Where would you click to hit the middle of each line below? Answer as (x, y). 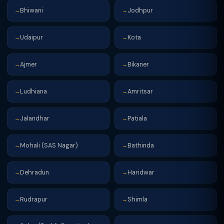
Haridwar (141, 172)
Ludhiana (33, 91)
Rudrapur (34, 199)
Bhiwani (31, 10)
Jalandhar (35, 118)
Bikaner (138, 64)
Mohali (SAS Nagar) (49, 145)
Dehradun (34, 172)
